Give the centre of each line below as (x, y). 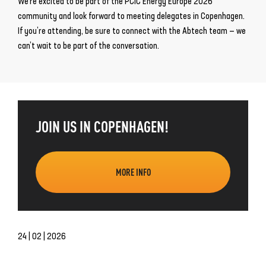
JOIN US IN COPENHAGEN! (102, 126)
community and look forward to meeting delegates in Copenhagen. (131, 15)
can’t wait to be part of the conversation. (88, 45)
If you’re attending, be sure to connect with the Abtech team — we (132, 30)
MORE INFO (133, 172)
